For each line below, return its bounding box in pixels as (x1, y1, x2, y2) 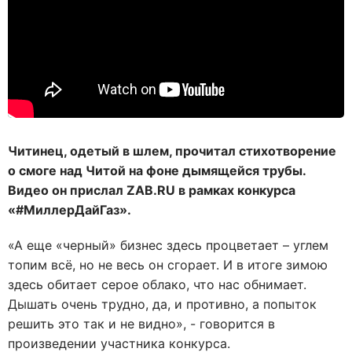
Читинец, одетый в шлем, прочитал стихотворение (8, 143, 336, 159)
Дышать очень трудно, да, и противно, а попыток (8, 296, 317, 312)
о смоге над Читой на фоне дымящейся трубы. (8, 163, 306, 178)
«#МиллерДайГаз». (8, 202, 131, 218)
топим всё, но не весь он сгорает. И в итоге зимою (8, 257, 328, 273)
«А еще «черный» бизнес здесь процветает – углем (8, 237, 328, 253)
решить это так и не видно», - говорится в (8, 316, 275, 332)
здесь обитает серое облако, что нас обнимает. (8, 277, 306, 292)
